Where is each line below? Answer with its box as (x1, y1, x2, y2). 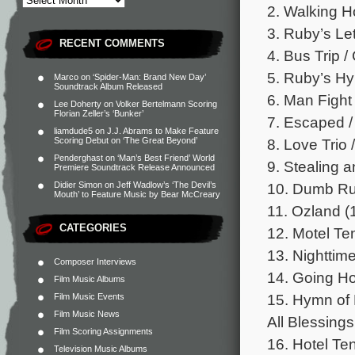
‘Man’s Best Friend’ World (117, 153, 215, 162)
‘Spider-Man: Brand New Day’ (93, 72, 206, 82)
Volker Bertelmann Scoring (116, 99, 217, 109)
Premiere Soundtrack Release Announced (54, 162, 215, 172)
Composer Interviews (54, 257, 136, 266)
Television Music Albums (54, 344, 147, 353)
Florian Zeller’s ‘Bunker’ (54, 109, 143, 118)
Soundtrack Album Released (54, 82, 162, 91)
